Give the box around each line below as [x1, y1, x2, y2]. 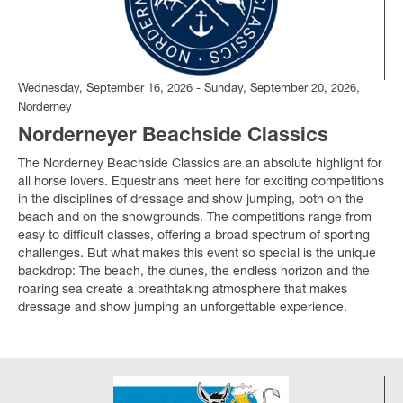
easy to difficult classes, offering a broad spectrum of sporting [18, 229, 370, 243]
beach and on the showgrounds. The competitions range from [18, 211, 372, 225]
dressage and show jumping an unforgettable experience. [18, 301, 347, 315]
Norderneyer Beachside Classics [18, 126, 328, 147]
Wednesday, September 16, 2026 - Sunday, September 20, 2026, [18, 83, 360, 95]
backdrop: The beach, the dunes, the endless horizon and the [18, 265, 370, 279]
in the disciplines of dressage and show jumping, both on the [18, 193, 363, 207]
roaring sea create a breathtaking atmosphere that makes [18, 283, 347, 297]
